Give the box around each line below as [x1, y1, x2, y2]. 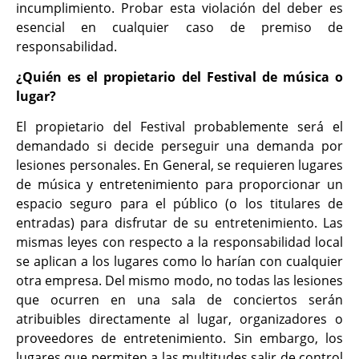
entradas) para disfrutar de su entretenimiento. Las [16, 214, 343, 232]
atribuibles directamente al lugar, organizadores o [16, 310, 343, 329]
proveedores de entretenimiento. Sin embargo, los [16, 329, 343, 348]
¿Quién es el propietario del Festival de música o [16, 67, 343, 86]
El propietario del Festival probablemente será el [16, 118, 343, 136]
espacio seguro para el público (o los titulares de [16, 195, 343, 213]
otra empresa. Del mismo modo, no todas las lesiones [16, 272, 343, 290]
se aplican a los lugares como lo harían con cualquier [16, 252, 343, 271]
